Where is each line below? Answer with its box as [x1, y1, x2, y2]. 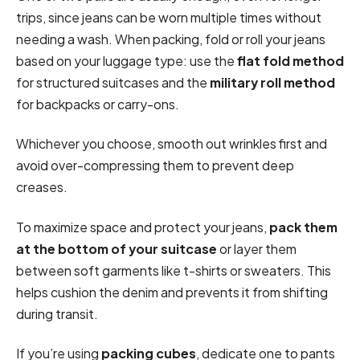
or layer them [217, 239, 297, 257]
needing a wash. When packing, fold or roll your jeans [16, 31, 325, 48]
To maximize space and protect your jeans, [16, 218, 269, 235]
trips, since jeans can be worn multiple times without [16, 9, 321, 27]
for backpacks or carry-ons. [16, 96, 182, 113]
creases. [16, 178, 67, 196]
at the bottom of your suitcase [16, 239, 217, 257]
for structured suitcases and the [16, 74, 210, 92]
